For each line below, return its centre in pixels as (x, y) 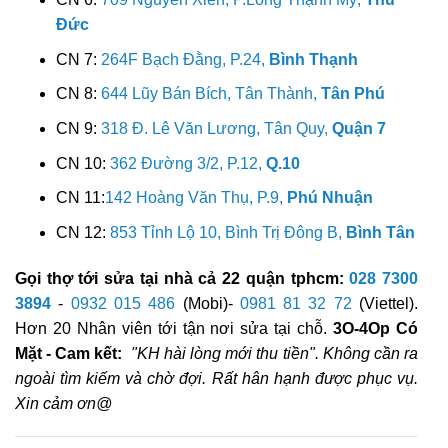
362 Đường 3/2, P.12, (187, 163)
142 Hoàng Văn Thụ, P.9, (195, 198)
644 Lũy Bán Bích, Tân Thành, (210, 94)
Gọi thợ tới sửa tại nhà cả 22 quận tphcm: (182, 278)
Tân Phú (352, 94)
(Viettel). (385, 303)
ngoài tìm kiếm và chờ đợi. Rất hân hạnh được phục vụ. (216, 378)
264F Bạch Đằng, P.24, (184, 59)
